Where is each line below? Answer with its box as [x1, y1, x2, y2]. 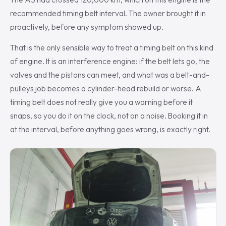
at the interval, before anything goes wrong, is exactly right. [10, 125, 210, 135]
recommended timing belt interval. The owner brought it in [10, 9, 206, 19]
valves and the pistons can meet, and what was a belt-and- [10, 70, 209, 80]
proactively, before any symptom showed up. [10, 22, 163, 32]
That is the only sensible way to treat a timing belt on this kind [10, 43, 213, 53]
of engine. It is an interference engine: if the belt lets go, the [10, 56, 210, 67]
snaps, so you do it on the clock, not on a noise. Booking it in [10, 111, 208, 121]
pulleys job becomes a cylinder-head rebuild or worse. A [10, 84, 201, 94]
